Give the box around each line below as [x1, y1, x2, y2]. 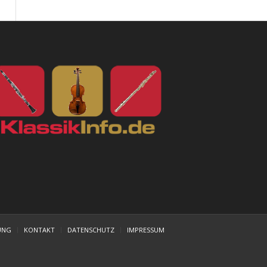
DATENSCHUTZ [67, 225, 114, 234]
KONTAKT [24, 225, 55, 234]
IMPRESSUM [127, 225, 164, 234]
